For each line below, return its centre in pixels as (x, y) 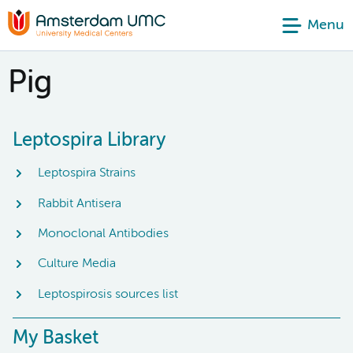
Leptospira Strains (87, 174)
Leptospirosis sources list (108, 294)
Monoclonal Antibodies (103, 234)
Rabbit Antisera (80, 204)
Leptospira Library (89, 140)
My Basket (56, 338)
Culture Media (77, 264)
